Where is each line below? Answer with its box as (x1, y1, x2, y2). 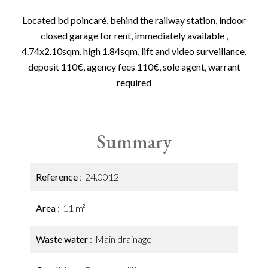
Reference (36, 171, 80, 182)
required (117, 77, 151, 88)
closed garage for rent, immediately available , (40, 30, 228, 41)
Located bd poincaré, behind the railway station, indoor (22, 14, 246, 26)
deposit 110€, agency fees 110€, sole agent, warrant (28, 61, 240, 72)
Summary (96, 129, 172, 154)
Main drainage (95, 233, 152, 245)
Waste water (36, 233, 90, 245)
